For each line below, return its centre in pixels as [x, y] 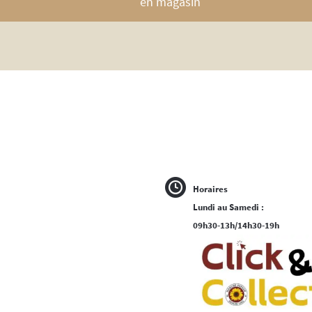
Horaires [210, 189]
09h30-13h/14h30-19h [236, 226]
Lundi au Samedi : [228, 208]
